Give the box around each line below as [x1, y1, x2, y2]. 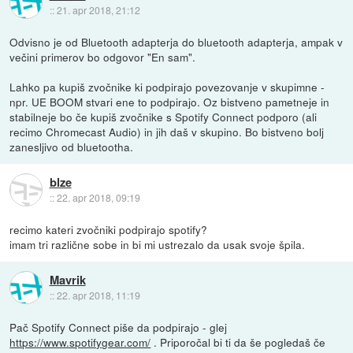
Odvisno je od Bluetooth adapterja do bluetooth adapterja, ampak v [9, 33, 344, 50]
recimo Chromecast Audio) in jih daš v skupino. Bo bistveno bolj [9, 123, 325, 139]
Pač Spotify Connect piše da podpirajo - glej [9, 318, 228, 335]
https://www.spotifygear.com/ [9, 333, 151, 350]
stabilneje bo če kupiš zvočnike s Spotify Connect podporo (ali [9, 108, 318, 124]
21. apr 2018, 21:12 [56, 2, 140, 17]
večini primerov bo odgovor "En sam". [9, 48, 196, 65]
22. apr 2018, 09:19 [56, 190, 140, 204]
